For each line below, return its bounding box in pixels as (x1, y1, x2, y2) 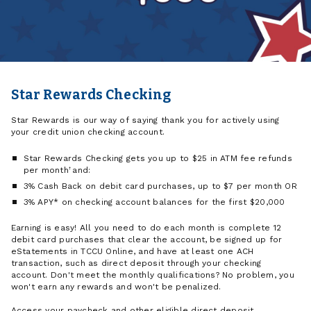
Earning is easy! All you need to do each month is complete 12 (10, 222, 282, 233)
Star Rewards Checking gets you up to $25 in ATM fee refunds (23, 153, 292, 163)
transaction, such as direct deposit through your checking (10, 258, 262, 268)
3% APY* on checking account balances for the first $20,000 (23, 196, 285, 207)
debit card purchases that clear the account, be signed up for (10, 234, 283, 244)
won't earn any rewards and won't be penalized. (10, 281, 221, 292)
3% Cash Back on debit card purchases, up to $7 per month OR (23, 180, 297, 191)
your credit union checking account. (10, 127, 165, 137)
